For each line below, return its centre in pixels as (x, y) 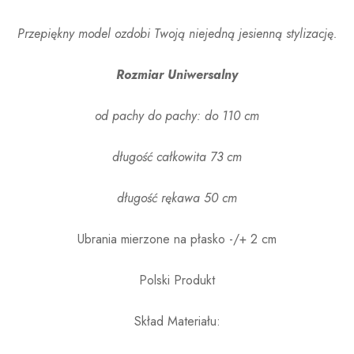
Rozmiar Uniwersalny (177, 75)
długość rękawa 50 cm (177, 198)
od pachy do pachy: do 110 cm (177, 116)
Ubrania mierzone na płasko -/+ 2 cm (177, 239)
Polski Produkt (177, 281)
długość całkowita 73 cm (177, 157)
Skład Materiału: (177, 322)
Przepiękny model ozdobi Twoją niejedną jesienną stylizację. (177, 34)
